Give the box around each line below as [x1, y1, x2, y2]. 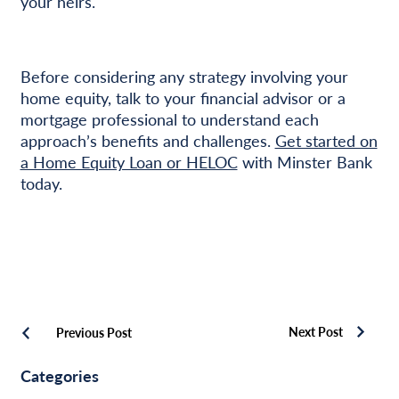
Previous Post [56, 322, 132, 341]
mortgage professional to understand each [20, 107, 319, 130]
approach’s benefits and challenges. [20, 128, 275, 151]
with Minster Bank [237, 150, 372, 173]
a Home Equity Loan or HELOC [20, 150, 238, 173]
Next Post [289, 322, 343, 340]
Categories [20, 363, 99, 387]
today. [20, 171, 62, 194]
